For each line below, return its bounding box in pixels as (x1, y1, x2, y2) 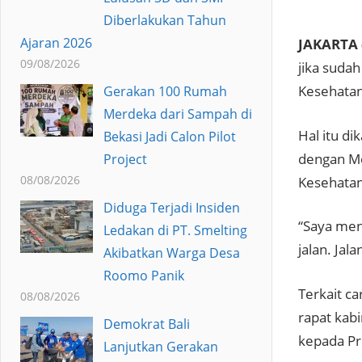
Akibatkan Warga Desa (103, 243, 240, 262)
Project (103, 149, 147, 168)
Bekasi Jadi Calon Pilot (103, 127, 236, 145)
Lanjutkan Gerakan (103, 337, 218, 356)
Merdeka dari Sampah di (103, 104, 252, 123)
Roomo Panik (103, 266, 184, 284)
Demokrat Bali (103, 314, 190, 333)
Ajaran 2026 (20, 33, 92, 52)
